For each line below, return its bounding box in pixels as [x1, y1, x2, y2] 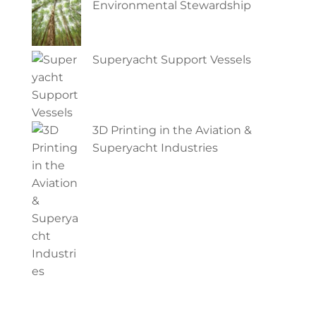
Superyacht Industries [92, 140, 218, 154]
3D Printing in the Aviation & [92, 123, 252, 137]
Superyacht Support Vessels [92, 52, 251, 66]
